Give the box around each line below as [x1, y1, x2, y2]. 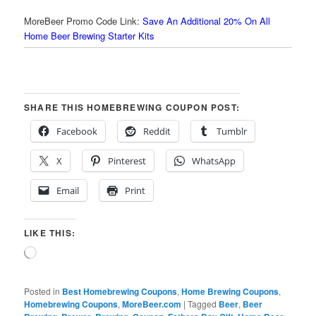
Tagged [188, 297, 217, 310]
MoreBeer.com [122, 297, 182, 310]
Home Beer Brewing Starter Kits [24, 28, 155, 42]
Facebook [56, 124, 98, 138]
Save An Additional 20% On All [142, 13, 271, 28]
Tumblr [217, 124, 248, 138]
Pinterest [108, 154, 147, 167]
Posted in [24, 284, 61, 297]
